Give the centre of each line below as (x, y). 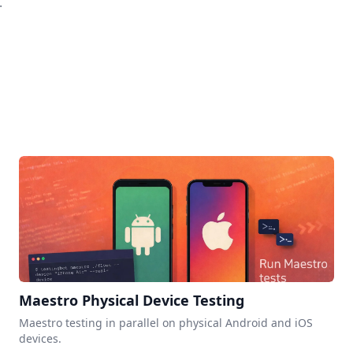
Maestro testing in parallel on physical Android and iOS (166, 323)
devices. (40, 338)
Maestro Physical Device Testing (132, 300)
